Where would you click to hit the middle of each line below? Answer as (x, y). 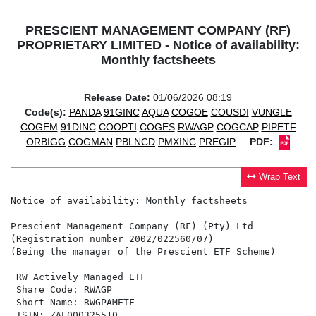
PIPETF (279, 127)
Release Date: (117, 98)
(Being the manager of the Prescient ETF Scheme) (143, 252)
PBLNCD (135, 142)
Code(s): (45, 113)
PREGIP (217, 142)
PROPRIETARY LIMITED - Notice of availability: (158, 45)
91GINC (121, 113)
